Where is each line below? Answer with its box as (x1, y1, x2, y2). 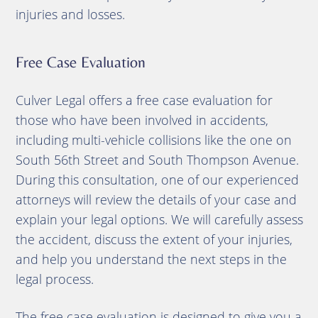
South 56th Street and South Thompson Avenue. (15, 150, 299, 168)
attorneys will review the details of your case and (15, 190, 297, 208)
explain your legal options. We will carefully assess (15, 210, 303, 228)
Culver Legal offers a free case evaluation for (15, 91, 273, 109)
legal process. (15, 270, 94, 287)
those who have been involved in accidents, (15, 111, 268, 128)
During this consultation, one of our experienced (15, 170, 299, 188)
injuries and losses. (15, 5, 125, 23)
